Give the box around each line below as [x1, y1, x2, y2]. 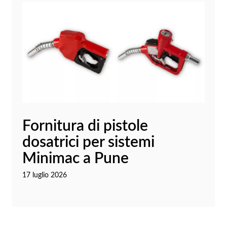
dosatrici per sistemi [22, 135, 155, 150]
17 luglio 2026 [22, 172, 67, 179]
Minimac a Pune [22, 151, 129, 167]
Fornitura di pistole [22, 119, 148, 134]
